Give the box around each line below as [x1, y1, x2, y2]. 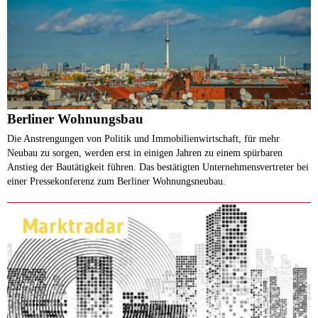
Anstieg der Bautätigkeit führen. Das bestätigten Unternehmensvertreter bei [7, 161, 309, 173]
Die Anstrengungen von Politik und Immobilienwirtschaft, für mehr [7, 133, 280, 145]
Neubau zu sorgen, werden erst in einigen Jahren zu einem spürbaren [7, 147, 283, 159]
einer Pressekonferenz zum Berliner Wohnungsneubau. [7, 175, 226, 187]
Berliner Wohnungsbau [7, 111, 143, 127]
